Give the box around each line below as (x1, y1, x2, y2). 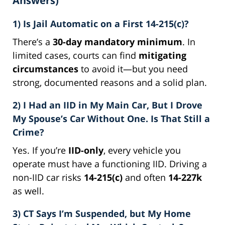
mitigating (139, 49, 186, 61)
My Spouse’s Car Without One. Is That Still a (13, 112, 210, 125)
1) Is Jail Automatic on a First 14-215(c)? (13, 17, 189, 30)
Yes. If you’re (13, 144, 68, 156)
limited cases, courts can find (13, 49, 139, 61)
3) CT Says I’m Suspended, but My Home (13, 207, 191, 219)
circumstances (13, 62, 78, 75)
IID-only (68, 144, 103, 156)
